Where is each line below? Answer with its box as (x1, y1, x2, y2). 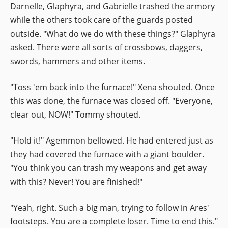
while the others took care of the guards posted (10, 14, 193, 25)
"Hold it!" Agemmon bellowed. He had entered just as (10, 134, 213, 146)
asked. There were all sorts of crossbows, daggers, (10, 41, 203, 53)
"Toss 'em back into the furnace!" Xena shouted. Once (10, 81, 215, 93)
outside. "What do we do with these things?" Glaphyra (10, 27, 215, 39)
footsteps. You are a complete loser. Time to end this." (10, 215, 218, 227)
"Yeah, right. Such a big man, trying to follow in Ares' (10, 202, 209, 213)
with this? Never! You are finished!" (10, 176, 142, 187)
